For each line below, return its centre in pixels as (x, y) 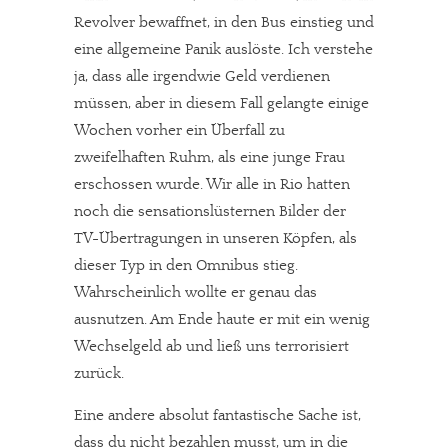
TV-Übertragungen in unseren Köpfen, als (215, 238)
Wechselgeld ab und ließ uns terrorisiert (211, 346)
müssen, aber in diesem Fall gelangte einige (221, 103)
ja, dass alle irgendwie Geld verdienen (202, 76)
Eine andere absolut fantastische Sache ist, (217, 415)
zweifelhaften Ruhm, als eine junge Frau (209, 157)
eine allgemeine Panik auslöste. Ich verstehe (223, 49)
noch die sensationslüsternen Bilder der (210, 211)
